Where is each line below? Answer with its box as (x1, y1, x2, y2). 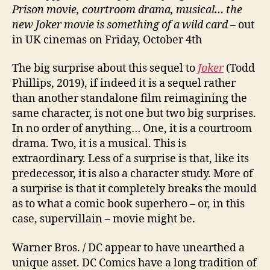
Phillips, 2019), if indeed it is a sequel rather (12, 77, 236, 91)
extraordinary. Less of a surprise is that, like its (12, 152, 249, 166)
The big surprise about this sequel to (12, 61, 198, 76)
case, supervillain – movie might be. (12, 212, 195, 227)
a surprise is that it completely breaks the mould (12, 182, 257, 196)
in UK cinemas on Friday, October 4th (12, 33, 202, 47)
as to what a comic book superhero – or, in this (12, 197, 245, 212)
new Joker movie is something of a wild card (12, 17, 228, 32)
